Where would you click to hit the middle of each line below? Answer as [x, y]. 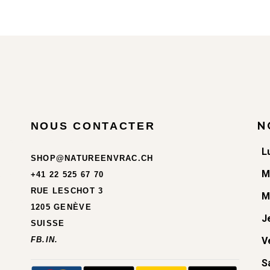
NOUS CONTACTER [93, 126]
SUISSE [48, 223]
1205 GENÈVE [61, 207]
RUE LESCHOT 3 [67, 190]
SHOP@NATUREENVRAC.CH [92, 158]
